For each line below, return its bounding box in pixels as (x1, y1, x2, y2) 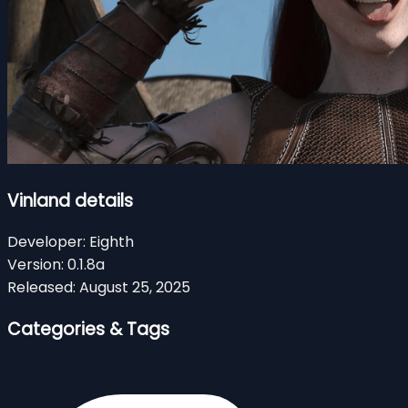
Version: (7, 254, 64, 276)
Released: (7, 277, 76, 299)
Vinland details (7, 188, 133, 213)
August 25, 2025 (79, 277, 190, 299)
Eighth (89, 231, 134, 253)
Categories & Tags (7, 317, 169, 342)
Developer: (7, 231, 86, 253)
